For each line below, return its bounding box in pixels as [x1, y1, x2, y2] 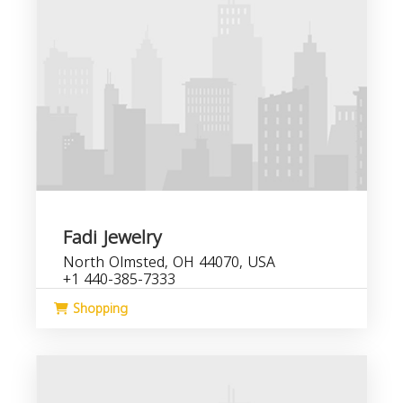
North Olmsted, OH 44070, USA [63, 248, 275, 276]
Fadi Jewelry [63, 220, 162, 255]
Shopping [68, 297, 128, 321]
